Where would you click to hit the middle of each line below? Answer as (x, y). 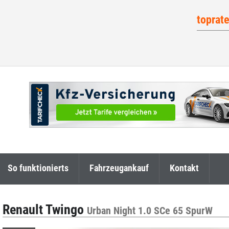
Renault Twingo (45, 210)
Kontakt (184, 168)
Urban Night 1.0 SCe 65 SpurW (150, 211)
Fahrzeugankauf (119, 168)
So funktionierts (38, 168)
